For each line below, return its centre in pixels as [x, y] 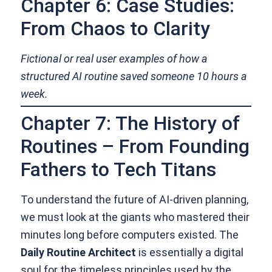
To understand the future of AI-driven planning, [135, 200]
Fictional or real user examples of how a [114, 59]
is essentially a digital [190, 253]
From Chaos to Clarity [116, 29]
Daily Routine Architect [79, 253]
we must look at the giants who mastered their [135, 217]
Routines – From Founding [135, 147]
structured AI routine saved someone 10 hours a [134, 76]
